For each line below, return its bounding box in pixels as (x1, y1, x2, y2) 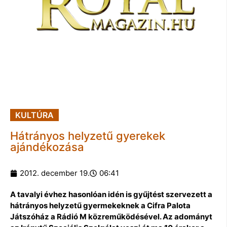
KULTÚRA (15, 110, 54, 121)
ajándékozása (10, 140, 84, 154)
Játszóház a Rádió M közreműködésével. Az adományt (10, 212, 212, 222)
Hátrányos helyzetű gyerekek (10, 129, 165, 143)
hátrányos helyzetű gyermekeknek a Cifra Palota (10, 201, 191, 211)
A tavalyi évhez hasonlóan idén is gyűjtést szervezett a (10, 190, 212, 200)
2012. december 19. (20, 168, 90, 178)
